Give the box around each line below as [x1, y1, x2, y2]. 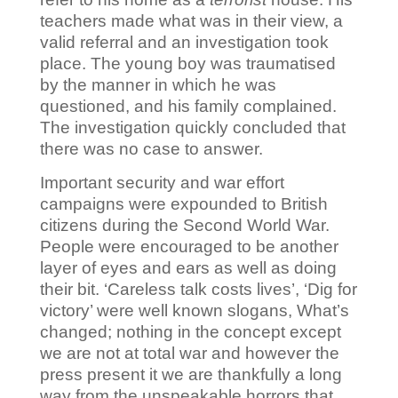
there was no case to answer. [39, 139, 267, 159]
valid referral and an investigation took [39, 33, 329, 52]
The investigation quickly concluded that [39, 118, 346, 138]
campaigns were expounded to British [39, 195, 328, 214]
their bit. [39, 280, 104, 299]
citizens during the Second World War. [39, 216, 330, 235]
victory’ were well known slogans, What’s [39, 301, 349, 321]
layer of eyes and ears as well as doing [39, 259, 337, 278]
